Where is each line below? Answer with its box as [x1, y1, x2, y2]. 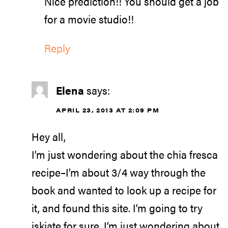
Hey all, [32, 129, 66, 145]
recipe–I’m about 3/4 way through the [32, 164, 206, 180]
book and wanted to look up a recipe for [32, 182, 216, 198]
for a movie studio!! [44, 11, 134, 27]
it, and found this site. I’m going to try [32, 200, 203, 216]
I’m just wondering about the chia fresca [32, 147, 218, 162]
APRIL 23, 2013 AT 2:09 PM [56, 105, 159, 115]
